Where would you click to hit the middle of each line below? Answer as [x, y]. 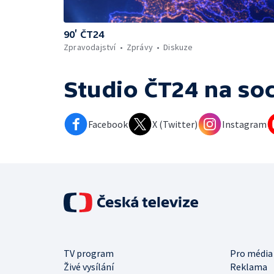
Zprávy [140, 47]
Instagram [244, 124]
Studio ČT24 [131, 89]
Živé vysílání [89, 266]
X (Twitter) [175, 124]
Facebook [108, 124]
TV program [89, 253]
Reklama [249, 266]
